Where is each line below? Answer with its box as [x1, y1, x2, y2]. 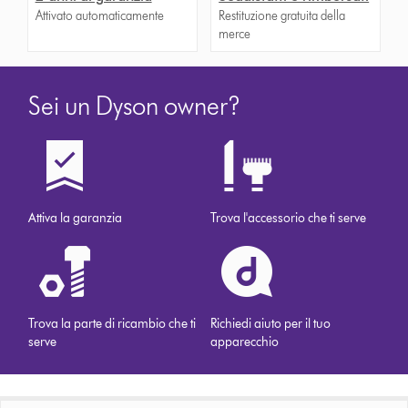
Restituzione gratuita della [219, 7, 346, 24]
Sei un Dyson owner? [28, 89, 241, 121]
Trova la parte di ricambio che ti [28, 315, 197, 331]
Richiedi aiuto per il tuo [210, 315, 331, 331]
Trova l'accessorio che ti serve [210, 209, 367, 226]
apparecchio [210, 333, 280, 350]
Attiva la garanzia [28, 209, 123, 226]
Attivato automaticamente [35, 7, 164, 24]
